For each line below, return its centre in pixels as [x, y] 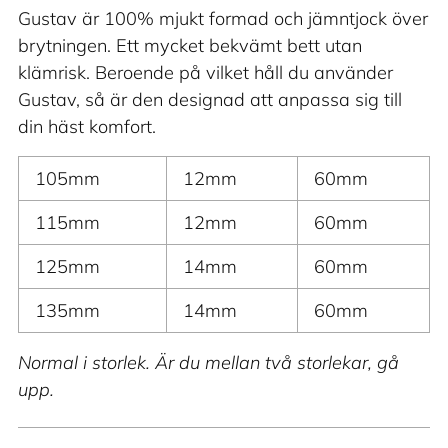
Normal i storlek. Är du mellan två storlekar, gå [208, 363]
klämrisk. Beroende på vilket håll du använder [205, 73]
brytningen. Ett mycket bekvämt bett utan [190, 46]
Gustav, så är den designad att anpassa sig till [210, 100]
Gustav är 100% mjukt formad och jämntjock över [223, 19]
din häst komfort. [87, 127]
